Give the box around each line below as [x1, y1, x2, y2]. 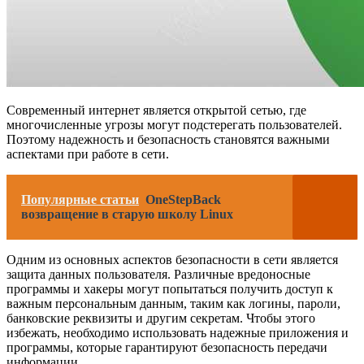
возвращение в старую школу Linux [21, 206, 233, 221]
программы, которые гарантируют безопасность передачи [6, 340, 327, 354]
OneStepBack [145, 192, 221, 206]
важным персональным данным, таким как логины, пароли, [6, 296, 340, 310]
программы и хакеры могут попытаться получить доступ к [6, 281, 333, 296]
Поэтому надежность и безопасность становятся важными [6, 132, 330, 146]
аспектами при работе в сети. [6, 146, 169, 161]
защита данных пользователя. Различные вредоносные [6, 266, 310, 281]
